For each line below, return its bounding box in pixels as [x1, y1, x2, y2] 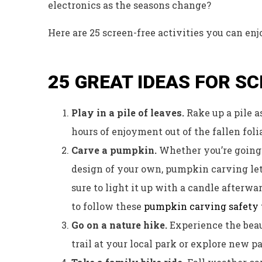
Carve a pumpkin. [71, 143, 157, 156]
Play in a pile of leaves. [71, 106, 187, 119]
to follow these [71, 199, 144, 212]
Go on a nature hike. [71, 218, 170, 231]
